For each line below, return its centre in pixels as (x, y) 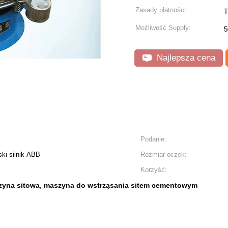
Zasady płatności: (162, 10)
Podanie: (153, 139)
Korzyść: (154, 170)
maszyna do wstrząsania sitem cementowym (121, 185)
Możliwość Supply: (163, 28)
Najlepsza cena (185, 58)
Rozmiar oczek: (164, 154)
